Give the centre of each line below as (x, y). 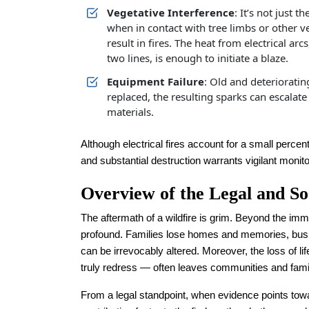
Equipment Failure (156, 81)
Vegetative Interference (171, 12)
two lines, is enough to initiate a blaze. (198, 58)
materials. (130, 112)
